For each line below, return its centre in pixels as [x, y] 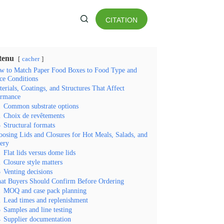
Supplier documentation [37, 219]
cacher [30, 59]
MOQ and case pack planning [45, 190]
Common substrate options [41, 106]
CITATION [121, 20]
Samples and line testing [37, 209]
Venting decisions [28, 171]
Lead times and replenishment [45, 200]
